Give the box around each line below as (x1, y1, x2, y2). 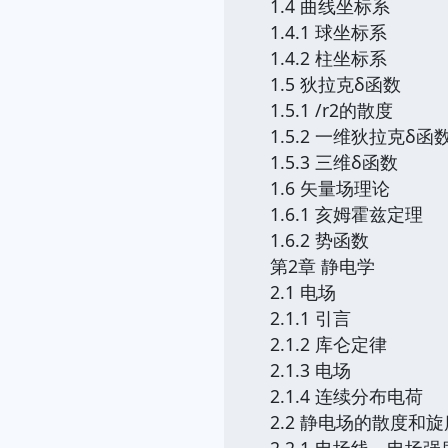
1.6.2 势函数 (270, 228, 369, 252)
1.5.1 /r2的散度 (270, 98, 393, 122)
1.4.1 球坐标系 (270, 20, 387, 44)
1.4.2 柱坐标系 (270, 46, 387, 70)
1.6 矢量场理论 (270, 176, 390, 200)
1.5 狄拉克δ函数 (270, 72, 401, 96)
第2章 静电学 (270, 254, 375, 278)
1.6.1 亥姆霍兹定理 (270, 202, 423, 226)
